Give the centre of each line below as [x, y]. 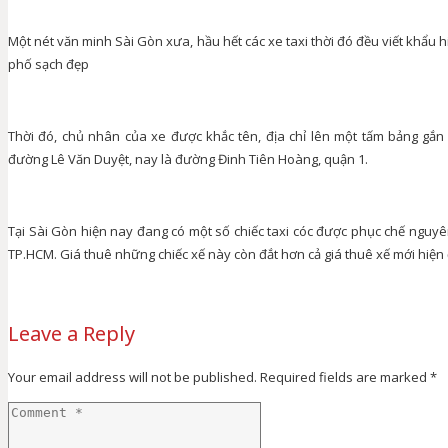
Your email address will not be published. [132, 376]
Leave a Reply [71, 333]
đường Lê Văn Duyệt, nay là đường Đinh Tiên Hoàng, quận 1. [188, 158]
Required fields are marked [345, 376]
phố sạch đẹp [48, 63]
